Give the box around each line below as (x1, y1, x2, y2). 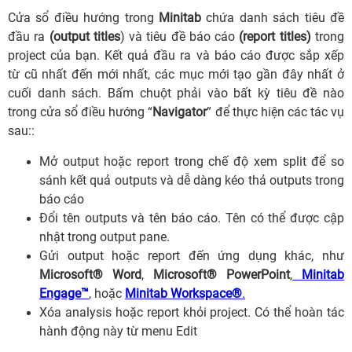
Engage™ (39, 285, 89, 301)
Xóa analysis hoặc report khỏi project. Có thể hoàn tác (39, 304, 344, 320)
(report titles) (239, 28, 311, 44)
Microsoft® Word (39, 266, 141, 282)
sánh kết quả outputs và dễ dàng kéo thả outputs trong (39, 172, 344, 188)
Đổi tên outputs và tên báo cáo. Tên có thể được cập (39, 210, 344, 225)
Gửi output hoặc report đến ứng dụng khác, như (39, 247, 344, 263)
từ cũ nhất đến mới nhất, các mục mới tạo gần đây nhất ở (8, 66, 344, 82)
